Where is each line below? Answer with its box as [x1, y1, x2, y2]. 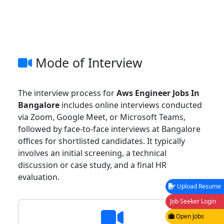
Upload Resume [175, 182, 221, 191]
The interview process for [18, 87, 116, 99]
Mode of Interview [32, 54, 142, 71]
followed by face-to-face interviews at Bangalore [18, 123, 200, 135]
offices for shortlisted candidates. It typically [18, 135, 185, 147]
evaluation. [18, 171, 59, 183]
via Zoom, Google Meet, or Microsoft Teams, [18, 111, 185, 123]
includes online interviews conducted [59, 99, 202, 111]
